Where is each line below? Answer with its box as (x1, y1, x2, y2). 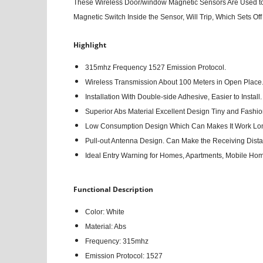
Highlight (73, 39, 106, 50)
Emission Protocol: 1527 (85, 251, 163, 260)
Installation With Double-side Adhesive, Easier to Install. (85, 92, 262, 101)
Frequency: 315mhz (85, 237, 149, 245)
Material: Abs (85, 222, 126, 231)
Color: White (85, 207, 124, 216)
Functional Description (73, 184, 153, 194)
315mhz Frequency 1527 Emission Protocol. (85, 63, 226, 72)
